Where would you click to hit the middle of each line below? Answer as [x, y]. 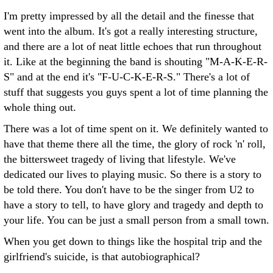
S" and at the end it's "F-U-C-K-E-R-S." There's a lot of [127, 77]
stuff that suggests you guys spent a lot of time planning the [136, 92]
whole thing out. [40, 107]
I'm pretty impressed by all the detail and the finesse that [129, 16]
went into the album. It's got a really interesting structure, [131, 31]
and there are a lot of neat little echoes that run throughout [133, 46]
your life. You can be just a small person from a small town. [136, 220]
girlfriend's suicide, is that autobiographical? [102, 257]
